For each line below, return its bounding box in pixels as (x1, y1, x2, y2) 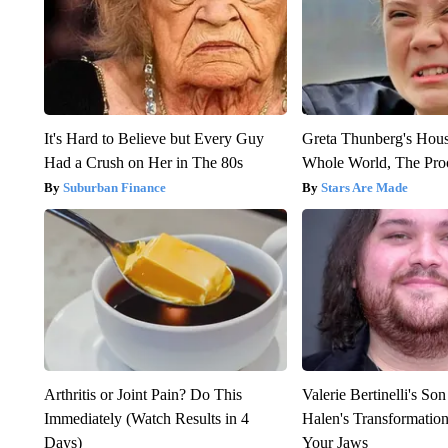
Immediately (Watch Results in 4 (43, 409, 249, 427)
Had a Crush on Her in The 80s (43, 153, 243, 171)
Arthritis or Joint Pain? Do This (43, 385, 242, 403)
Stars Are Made (321, 179, 409, 195)
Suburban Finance (62, 179, 166, 195)
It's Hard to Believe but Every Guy (43, 129, 264, 147)
